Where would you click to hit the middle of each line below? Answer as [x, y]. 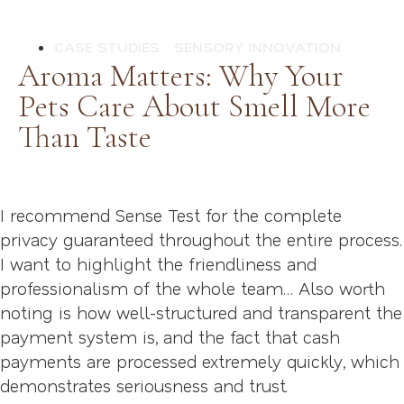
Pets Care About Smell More [194, 106]
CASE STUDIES [107, 46]
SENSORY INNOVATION [257, 46]
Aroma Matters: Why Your [181, 75]
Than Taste [85, 137]
